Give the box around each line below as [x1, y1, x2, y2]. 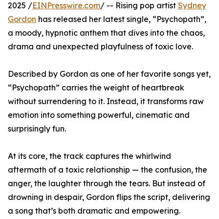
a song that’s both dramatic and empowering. [8, 206, 180, 216]
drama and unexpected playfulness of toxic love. [8, 42, 193, 51]
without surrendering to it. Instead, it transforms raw [8, 96, 204, 106]
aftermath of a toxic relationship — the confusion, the [8, 165, 207, 175]
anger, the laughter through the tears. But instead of [8, 178, 205, 188]
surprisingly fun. [8, 124, 66, 133]
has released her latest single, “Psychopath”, [36, 14, 206, 24]
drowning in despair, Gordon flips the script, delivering [8, 192, 210, 202]
